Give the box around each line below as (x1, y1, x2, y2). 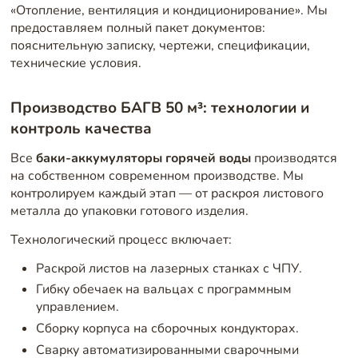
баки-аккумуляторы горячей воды (35, 149, 251, 168)
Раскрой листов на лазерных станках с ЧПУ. (35, 259, 302, 277)
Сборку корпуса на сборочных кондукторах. (35, 320, 299, 338)
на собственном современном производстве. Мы (10, 167, 304, 185)
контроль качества (10, 117, 152, 139)
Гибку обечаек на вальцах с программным (35, 280, 292, 299)
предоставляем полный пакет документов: (10, 18, 265, 37)
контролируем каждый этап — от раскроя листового (10, 185, 324, 203)
